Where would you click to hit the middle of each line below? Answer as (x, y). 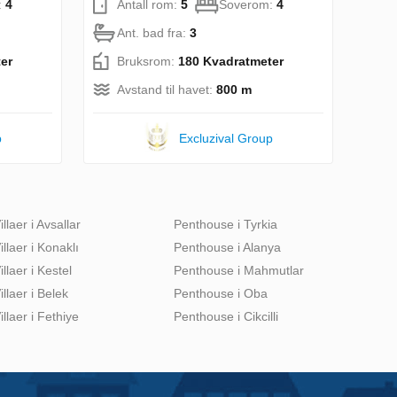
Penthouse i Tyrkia (226, 224)
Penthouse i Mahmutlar (239, 270)
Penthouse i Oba (221, 293)
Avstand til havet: (167, 89)
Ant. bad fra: (153, 32)
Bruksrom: (148, 61)
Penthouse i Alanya (227, 247)
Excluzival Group (226, 138)
